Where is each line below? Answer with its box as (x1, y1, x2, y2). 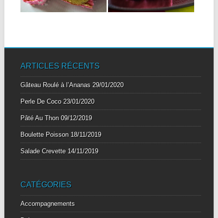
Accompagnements (20, 200, 75, 207)
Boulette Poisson (20, 130, 69, 138)
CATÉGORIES (20, 180, 72, 189)
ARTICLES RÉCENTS (20, 61, 100, 70)
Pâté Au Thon (20, 114, 59, 122)
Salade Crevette (20, 147, 66, 155)
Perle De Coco (20, 97, 61, 105)
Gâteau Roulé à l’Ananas (20, 81, 91, 89)
